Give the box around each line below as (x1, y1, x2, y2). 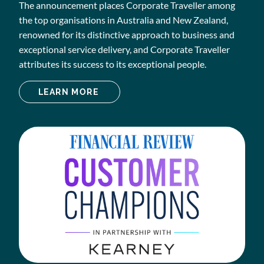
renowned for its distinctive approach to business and (19, 29, 235, 41)
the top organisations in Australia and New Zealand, (19, 14, 228, 26)
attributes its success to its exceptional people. (19, 58, 206, 70)
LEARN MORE (38, 87, 101, 97)
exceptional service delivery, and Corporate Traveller (19, 44, 230, 55)
